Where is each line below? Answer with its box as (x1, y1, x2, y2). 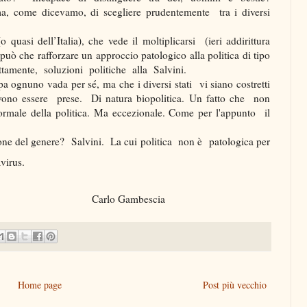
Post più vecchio (203, 278, 267, 291)
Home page (17, 278, 62, 291)
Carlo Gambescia (92, 191, 185, 206)
